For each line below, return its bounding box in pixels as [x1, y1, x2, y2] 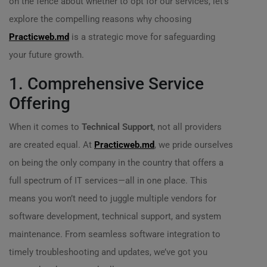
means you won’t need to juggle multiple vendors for [9, 193, 216, 204]
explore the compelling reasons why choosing [9, 14, 191, 24]
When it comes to [9, 122, 82, 132]
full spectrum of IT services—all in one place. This [9, 175, 207, 186]
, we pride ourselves [154, 139, 233, 150]
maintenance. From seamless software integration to [9, 229, 221, 240]
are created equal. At [9, 139, 94, 150]
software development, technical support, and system [9, 211, 221, 222]
